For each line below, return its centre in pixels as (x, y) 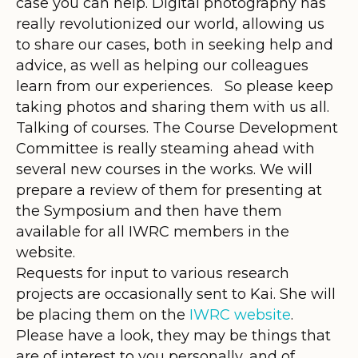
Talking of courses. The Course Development (177, 127)
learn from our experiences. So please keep (175, 86)
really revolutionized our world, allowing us (170, 24)
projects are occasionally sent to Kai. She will (176, 294)
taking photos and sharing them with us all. (173, 107)
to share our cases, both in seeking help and (175, 44)
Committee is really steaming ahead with (165, 148)
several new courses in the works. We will (164, 169)
